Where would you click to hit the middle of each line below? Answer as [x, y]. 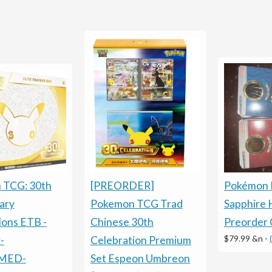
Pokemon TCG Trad [136, 203]
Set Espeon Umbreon [140, 258]
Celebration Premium [141, 240]
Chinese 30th [122, 222]
